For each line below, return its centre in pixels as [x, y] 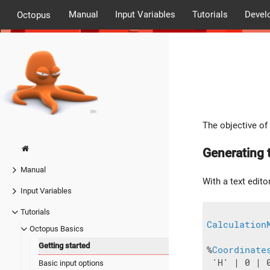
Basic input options [71, 263]
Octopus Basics [57, 229]
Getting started [64, 246]
